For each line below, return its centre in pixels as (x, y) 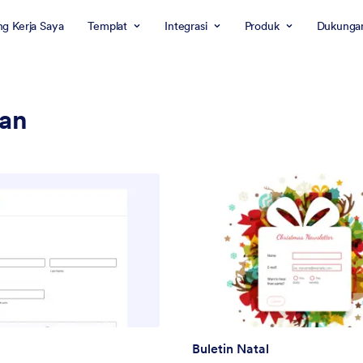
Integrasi (186, 26)
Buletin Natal (231, 349)
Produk (262, 26)
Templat (108, 26)
